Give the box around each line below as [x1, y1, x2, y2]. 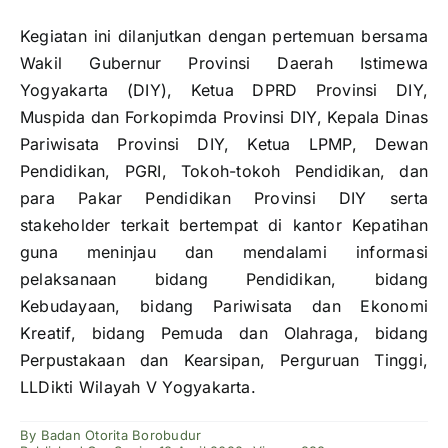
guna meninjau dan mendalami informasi [20, 242, 428, 263]
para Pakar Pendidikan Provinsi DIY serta [20, 188, 428, 209]
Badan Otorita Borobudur [40, 427, 202, 444]
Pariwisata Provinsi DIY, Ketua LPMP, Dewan [20, 134, 428, 155]
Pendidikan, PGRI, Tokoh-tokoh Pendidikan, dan [20, 161, 428, 182]
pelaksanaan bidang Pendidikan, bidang [20, 269, 428, 290]
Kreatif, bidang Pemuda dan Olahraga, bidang [20, 323, 428, 344]
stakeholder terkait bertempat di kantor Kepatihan [20, 215, 428, 236]
